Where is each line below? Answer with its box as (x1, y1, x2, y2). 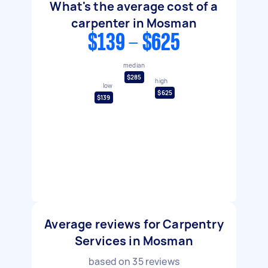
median (123, 60, 145, 69)
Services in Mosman (75, 233, 193, 249)
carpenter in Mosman (71, 15, 197, 31)
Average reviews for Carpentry (44, 216, 224, 232)
